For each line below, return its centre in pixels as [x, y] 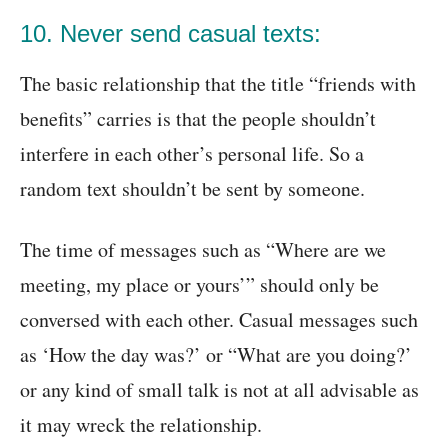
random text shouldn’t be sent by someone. [192, 189]
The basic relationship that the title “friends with [218, 84]
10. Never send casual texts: [170, 34]
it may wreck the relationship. [141, 425]
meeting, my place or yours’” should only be [199, 285]
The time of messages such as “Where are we [203, 250]
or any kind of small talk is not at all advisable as [219, 390]
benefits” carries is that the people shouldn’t [198, 119]
